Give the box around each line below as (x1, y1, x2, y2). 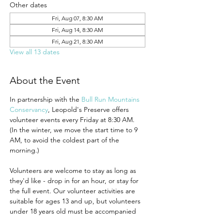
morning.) (10, 146, 39, 155)
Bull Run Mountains (81, 95, 141, 104)
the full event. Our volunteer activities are (10, 186, 137, 195)
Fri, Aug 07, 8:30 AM (52, 15, 103, 22)
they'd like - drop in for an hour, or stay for (10, 176, 140, 185)
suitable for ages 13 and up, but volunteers (10, 197, 142, 205)
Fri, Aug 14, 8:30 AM (52, 26, 103, 33)
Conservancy (10, 105, 48, 114)
